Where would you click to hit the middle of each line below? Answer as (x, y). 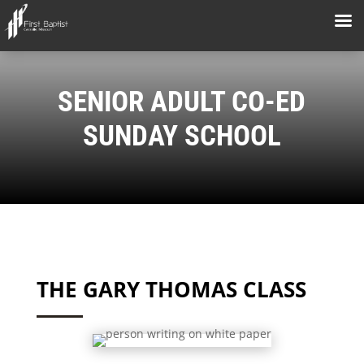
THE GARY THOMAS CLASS (171, 290)
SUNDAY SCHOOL (182, 136)
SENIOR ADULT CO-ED (182, 102)
